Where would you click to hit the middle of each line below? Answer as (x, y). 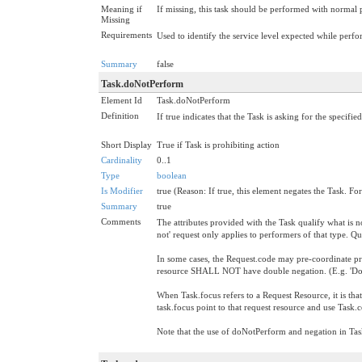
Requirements (126, 34)
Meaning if (122, 8)
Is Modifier (122, 190)
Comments (121, 221)
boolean (172, 175)
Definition (120, 115)
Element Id (122, 100)
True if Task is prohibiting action (218, 144)
